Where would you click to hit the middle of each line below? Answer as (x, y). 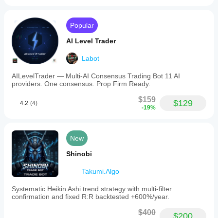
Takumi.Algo (100, 171)
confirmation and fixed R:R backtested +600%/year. (91, 197)
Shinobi (79, 154)
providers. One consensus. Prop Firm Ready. (81, 84)
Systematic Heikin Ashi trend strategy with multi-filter (92, 189)
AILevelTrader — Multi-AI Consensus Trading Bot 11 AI (96, 76)
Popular (82, 25)
